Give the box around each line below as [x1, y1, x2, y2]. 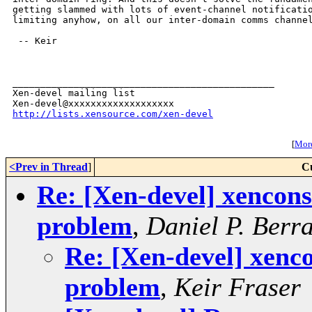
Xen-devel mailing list [13, 88, 135, 99]
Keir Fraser [174, 272, 301, 302]
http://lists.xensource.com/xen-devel [13, 109, 213, 120]
